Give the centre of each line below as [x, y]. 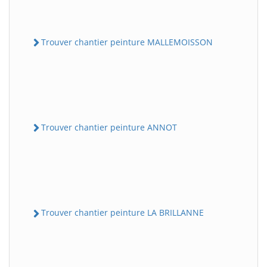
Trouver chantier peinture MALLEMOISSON [127, 42]
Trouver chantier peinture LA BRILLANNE [122, 213]
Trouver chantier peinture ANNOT [109, 128]
